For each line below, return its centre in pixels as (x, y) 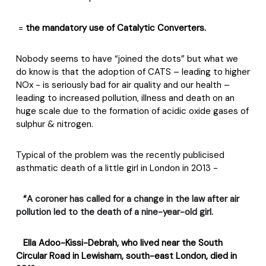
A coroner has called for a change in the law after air (133, 199)
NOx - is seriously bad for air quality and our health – (123, 85)
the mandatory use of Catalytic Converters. (116, 28)
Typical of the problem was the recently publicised (120, 155)
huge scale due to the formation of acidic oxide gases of (132, 111)
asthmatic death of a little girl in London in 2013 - (117, 168)
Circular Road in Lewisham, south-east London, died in (126, 256)
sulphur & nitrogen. (55, 124)
